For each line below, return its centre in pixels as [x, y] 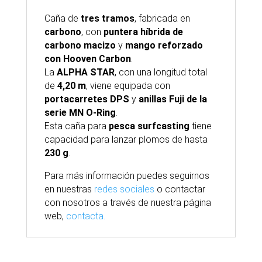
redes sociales [124, 189]
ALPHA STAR [85, 72]
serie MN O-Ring [80, 113]
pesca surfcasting [149, 126]
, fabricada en [162, 18]
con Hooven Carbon [87, 59]
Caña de [62, 18]
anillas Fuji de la [173, 99]
